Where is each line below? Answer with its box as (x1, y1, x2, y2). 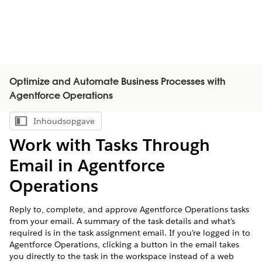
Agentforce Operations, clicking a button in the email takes (9, 239, 239, 250)
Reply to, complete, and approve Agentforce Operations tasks (9, 204, 249, 215)
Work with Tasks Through (9, 135, 210, 156)
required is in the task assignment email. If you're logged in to (9, 227, 250, 238)
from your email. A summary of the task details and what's (9, 216, 235, 226)
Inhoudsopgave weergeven (54, 119, 149, 129)
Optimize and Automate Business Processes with (9, 78, 226, 87)
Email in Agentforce (9, 155, 165, 176)
